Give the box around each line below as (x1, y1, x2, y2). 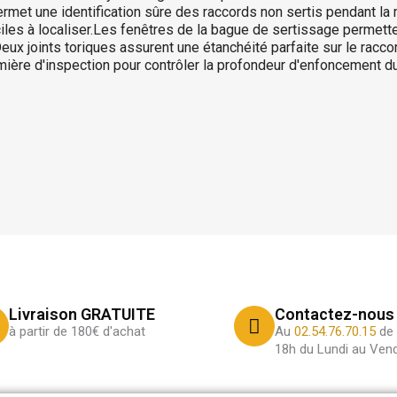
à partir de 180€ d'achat (9, 323, 145, 339)
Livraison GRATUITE (9, 305, 155, 323)
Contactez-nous (275, 305, 394, 323)
